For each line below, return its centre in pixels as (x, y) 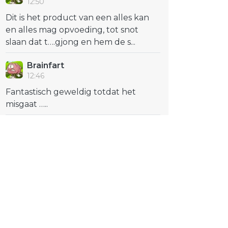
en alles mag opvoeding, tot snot (72, 30)
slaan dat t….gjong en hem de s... (70, 42)
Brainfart (46, 65)
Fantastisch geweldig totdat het (71, 92)
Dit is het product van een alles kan (77, 18)
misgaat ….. (27, 104)
